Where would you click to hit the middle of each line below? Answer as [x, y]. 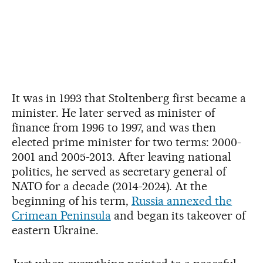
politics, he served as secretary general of [119, 171]
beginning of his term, [72, 200]
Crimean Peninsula [61, 215]
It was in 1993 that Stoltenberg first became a [129, 98]
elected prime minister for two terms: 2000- [127, 142]
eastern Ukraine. [55, 230]
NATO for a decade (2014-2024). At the [110, 186]
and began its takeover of [178, 215]
